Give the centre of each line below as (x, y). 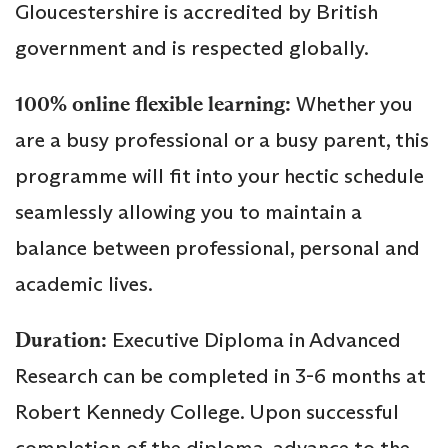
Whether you (352, 103)
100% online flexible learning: (153, 103)
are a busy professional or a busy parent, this (222, 139)
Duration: (61, 339)
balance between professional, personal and (217, 247)
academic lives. (84, 283)
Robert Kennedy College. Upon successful (207, 411)
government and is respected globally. (192, 47)
